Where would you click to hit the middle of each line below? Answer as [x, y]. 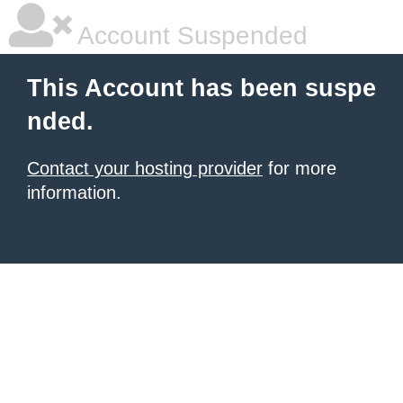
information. [74, 193]
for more [300, 168]
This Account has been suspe [201, 88]
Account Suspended [190, 36]
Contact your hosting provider [145, 168]
